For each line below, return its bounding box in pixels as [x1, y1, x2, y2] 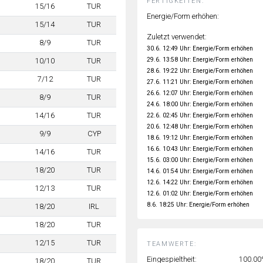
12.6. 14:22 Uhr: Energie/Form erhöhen [147, 178, 253, 186]
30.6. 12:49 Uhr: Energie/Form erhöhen [147, 44, 253, 52]
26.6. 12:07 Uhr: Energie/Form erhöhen [147, 89, 253, 97]
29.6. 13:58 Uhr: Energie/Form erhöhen [147, 55, 253, 63]
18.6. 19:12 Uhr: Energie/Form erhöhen [147, 133, 253, 141]
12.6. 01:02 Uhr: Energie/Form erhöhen [147, 189, 253, 197]
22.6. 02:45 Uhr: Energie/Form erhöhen [147, 111, 253, 119]
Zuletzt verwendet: [147, 32, 207, 41]
